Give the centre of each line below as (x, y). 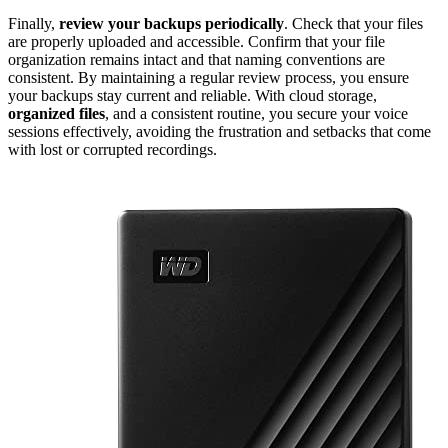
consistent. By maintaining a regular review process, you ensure (208, 78)
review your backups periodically (171, 24)
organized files (56, 114)
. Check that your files (353, 24)
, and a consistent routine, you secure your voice (256, 114)
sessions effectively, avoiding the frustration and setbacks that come (219, 132)
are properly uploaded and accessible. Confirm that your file (196, 42)
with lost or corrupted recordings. (112, 150)
